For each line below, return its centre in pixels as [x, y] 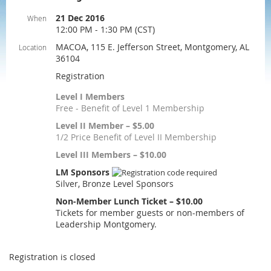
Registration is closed [52, 257]
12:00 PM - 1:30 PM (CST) [105, 29]
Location [33, 47]
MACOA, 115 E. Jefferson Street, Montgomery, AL [152, 47]
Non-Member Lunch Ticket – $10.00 [129, 201]
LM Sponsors [84, 172]
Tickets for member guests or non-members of [150, 213]
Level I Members [90, 96]
